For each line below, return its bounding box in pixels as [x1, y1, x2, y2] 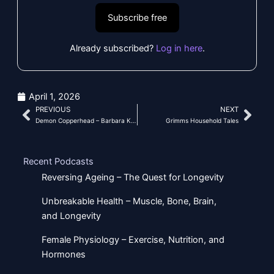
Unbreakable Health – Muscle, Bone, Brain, [41, 196, 217, 207]
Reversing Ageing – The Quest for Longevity [41, 172, 224, 183]
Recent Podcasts [23, 156, 94, 168]
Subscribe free [107, 12, 167, 24]
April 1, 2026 [28, 91, 80, 103]
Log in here [155, 43, 202, 54]
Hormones [41, 249, 86, 261]
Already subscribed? [69, 43, 156, 54]
